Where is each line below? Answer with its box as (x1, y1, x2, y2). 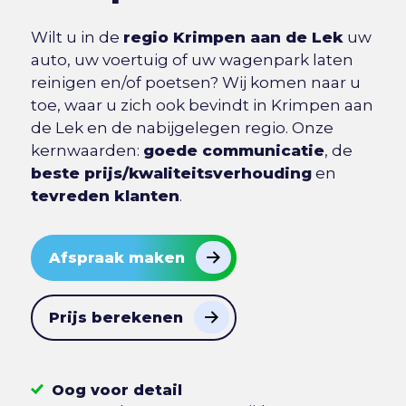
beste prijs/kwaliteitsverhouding (30, 164, 312, 183)
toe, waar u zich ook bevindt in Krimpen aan (30, 96, 373, 115)
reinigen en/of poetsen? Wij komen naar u (30, 73, 361, 92)
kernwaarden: (30, 141, 143, 160)
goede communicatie (142, 141, 324, 160)
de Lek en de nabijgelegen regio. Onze (30, 119, 333, 138)
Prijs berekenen (48, 309, 183, 327)
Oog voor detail (51, 382, 182, 400)
